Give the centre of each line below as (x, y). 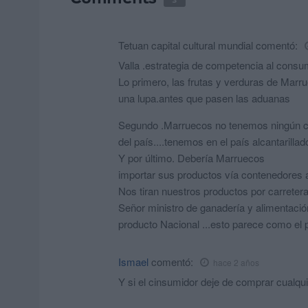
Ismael (133, 262)
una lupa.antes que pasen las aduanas (204, 98)
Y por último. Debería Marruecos (191, 158)
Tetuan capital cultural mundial (186, 45)
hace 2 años (236, 263)
